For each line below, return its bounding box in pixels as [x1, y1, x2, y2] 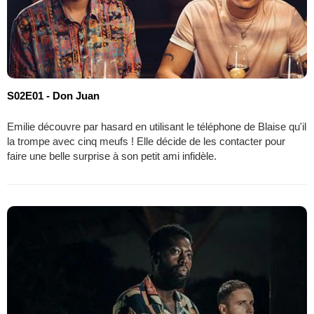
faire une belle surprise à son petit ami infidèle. [7, 149, 217, 162]
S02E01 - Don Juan [7, 89, 100, 102]
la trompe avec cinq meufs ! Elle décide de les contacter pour [7, 135, 285, 147]
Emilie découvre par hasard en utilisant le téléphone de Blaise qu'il [7, 120, 306, 132]
